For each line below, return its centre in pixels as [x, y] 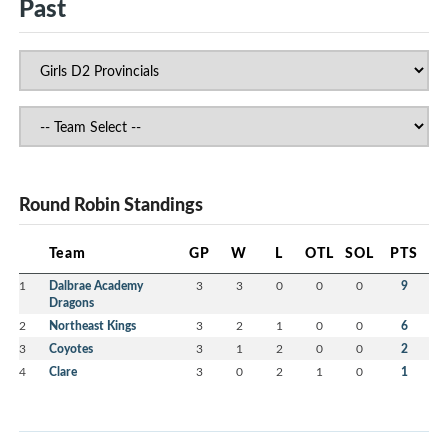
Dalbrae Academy [96, 286]
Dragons [71, 303]
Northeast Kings [92, 326]
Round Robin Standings [111, 204]
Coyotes [71, 349]
